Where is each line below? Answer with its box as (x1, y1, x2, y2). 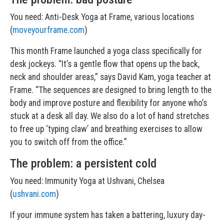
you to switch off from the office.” (10, 137, 127, 147)
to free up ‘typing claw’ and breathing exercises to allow (10, 124, 202, 134)
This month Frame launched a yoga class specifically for (10, 46, 202, 56)
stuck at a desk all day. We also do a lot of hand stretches (10, 111, 209, 121)
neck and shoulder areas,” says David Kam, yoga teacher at (10, 72, 211, 82)
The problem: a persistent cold (10, 156, 156, 171)
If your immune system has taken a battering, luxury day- (10, 210, 205, 220)
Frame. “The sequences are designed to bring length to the (10, 85, 211, 95)
